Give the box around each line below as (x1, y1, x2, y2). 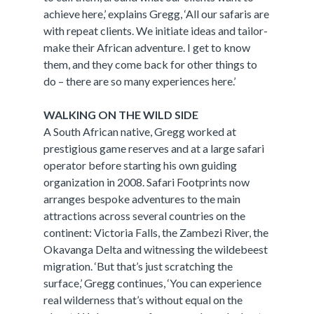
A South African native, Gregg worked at (43, 125, 237, 138)
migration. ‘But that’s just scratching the (43, 259, 233, 273)
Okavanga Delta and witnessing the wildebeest (43, 243, 268, 256)
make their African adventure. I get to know (43, 41, 251, 54)
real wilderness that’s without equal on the (43, 293, 243, 306)
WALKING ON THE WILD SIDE (43, 108, 199, 121)
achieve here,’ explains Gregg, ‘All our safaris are (43, 7, 270, 20)
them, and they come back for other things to (43, 57, 258, 71)
